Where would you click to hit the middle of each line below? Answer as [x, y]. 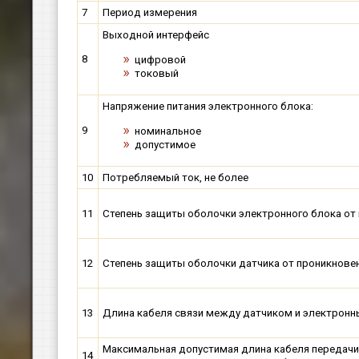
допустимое [165, 144]
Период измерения [150, 13]
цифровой [160, 59]
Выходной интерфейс [156, 35]
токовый [157, 73]
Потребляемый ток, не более [175, 178]
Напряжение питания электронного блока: [208, 107]
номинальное [168, 131]
